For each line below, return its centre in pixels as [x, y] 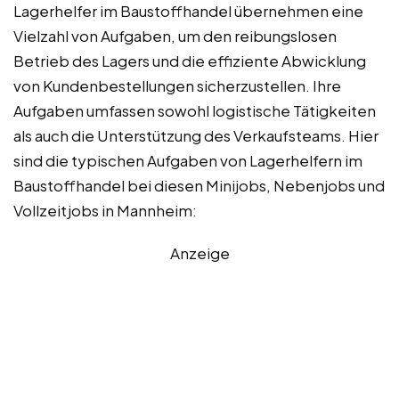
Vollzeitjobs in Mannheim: [105, 210]
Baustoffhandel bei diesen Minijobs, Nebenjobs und [199, 185]
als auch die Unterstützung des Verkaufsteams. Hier [196, 135]
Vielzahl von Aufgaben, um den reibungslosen [175, 35]
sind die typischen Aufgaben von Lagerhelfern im [188, 160]
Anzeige [199, 252]
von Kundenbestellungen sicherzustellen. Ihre [177, 85]
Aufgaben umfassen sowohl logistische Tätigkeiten [195, 110]
